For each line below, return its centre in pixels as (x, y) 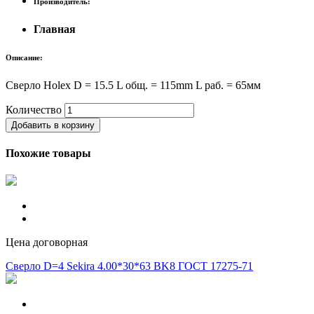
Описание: (24, 57)
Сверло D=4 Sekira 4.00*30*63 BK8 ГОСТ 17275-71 (129, 266)
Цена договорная (47, 243)
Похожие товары (48, 153)
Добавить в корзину (53, 125)
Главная (55, 29)
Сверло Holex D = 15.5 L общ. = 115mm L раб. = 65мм (133, 85)
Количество (34, 109)
